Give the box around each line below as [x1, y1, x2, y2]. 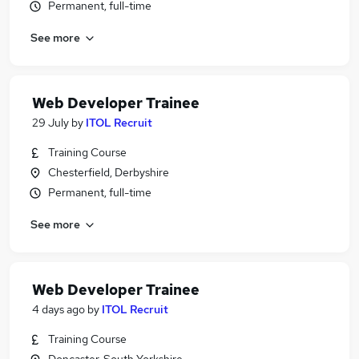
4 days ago [32, 302, 85, 317]
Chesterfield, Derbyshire [48, 165, 169, 179]
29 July [32, 115, 69, 130]
